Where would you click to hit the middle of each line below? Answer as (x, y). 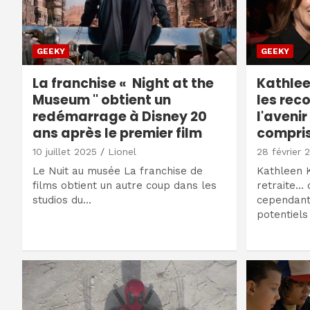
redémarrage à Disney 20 (120, 116)
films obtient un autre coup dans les (125, 185)
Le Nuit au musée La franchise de (118, 171)
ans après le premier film (117, 133)
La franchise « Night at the (123, 83)
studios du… (62, 200)
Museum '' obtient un (102, 100)
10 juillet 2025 (65, 151)
